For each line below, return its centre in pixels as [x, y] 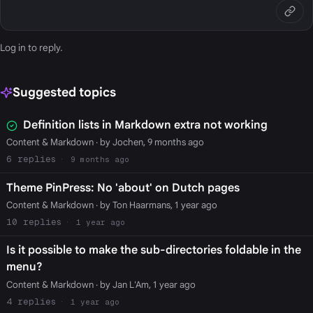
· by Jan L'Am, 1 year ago [144, 284]
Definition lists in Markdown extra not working [145, 125]
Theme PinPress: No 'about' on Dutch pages [123, 188]
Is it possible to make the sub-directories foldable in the [153, 250]
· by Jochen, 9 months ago [148, 143]
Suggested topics [64, 93]
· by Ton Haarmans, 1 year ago [155, 205]
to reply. [44, 48]
